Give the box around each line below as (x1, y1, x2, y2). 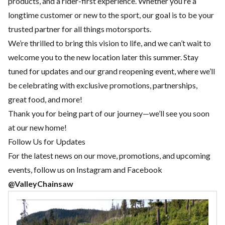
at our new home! (8, 122, 67, 132)
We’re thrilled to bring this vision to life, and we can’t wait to (8, 38, 211, 48)
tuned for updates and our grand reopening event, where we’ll (8, 66, 215, 76)
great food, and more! (8, 94, 82, 104)
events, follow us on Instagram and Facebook (8, 164, 162, 174)
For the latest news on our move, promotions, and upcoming (8, 150, 210, 160)
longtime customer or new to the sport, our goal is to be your (8, 10, 214, 20)
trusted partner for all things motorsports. (8, 24, 151, 34)
